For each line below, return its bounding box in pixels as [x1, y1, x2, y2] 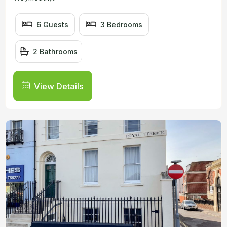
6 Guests [36, 20, 69, 29]
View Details [33, 81, 84, 91]
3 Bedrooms [100, 20, 143, 29]
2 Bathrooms [33, 47, 78, 56]
